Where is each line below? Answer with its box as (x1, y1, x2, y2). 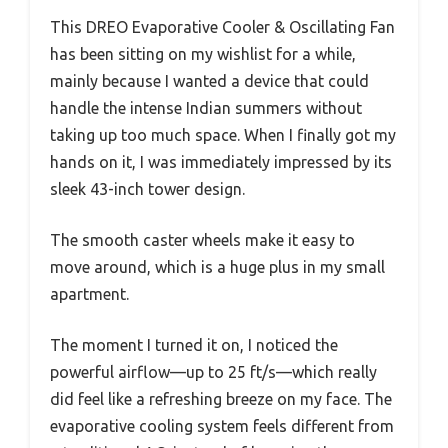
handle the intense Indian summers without (50, 99, 362, 118)
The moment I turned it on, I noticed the (50, 336, 338, 355)
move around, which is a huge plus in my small (50, 258, 385, 277)
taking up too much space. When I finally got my (50, 126, 396, 145)
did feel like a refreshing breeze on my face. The (50, 390, 392, 409)
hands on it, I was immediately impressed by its (50, 153, 392, 172)
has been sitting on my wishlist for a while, (50, 45, 356, 64)
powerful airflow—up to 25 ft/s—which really (50, 363, 377, 382)
